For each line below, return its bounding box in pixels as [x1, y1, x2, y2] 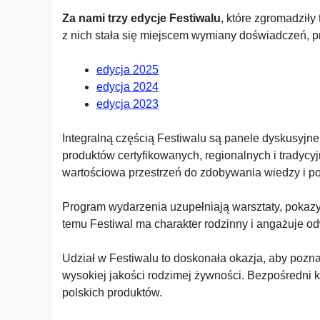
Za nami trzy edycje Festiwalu [62, 12, 221, 24]
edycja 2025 [96, 64, 159, 76]
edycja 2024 [96, 81, 159, 93]
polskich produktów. [62, 286, 162, 299]
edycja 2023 [96, 98, 159, 110]
